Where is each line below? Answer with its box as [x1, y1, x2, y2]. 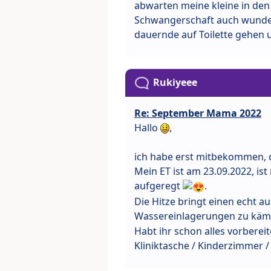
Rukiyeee [153, 75, 197, 89]
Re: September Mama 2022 [134, 106, 261, 120]
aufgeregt [134, 178, 183, 192]
